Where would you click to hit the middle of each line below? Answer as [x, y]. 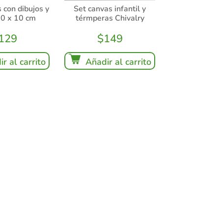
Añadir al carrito [118, 62]
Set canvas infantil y [110, 9]
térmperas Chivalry [110, 18]
